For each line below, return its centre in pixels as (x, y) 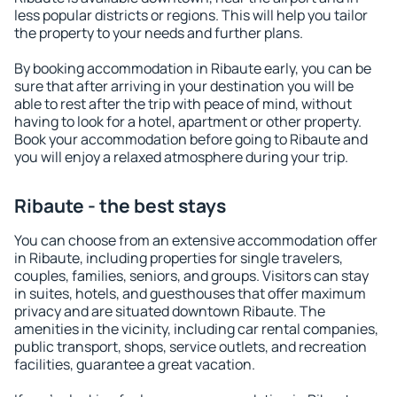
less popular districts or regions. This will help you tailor (191, 15)
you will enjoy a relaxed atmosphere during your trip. (181, 157)
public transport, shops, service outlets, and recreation (191, 346)
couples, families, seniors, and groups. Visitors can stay (191, 276)
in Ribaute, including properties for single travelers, (179, 258)
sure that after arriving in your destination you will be (184, 86)
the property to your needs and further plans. (159, 33)
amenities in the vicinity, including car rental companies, (196, 329)
